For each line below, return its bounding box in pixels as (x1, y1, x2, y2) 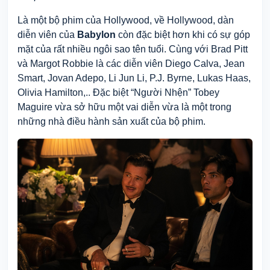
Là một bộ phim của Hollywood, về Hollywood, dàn (17, 14, 234, 25)
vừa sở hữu (55, 101, 108, 112)
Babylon (77, 29, 116, 40)
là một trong (181, 101, 231, 112)
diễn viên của (17, 29, 77, 40)
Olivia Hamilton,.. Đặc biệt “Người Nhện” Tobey (17, 87, 219, 98)
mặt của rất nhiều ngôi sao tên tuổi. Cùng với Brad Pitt (17, 43, 248, 54)
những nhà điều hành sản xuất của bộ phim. (17, 116, 208, 127)
